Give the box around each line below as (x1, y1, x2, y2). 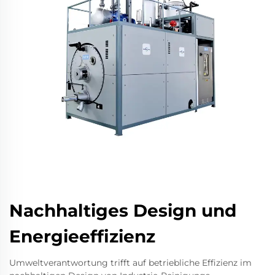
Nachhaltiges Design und (9, 200, 236, 222)
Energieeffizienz (9, 226, 155, 247)
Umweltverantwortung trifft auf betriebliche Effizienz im (9, 257, 252, 269)
